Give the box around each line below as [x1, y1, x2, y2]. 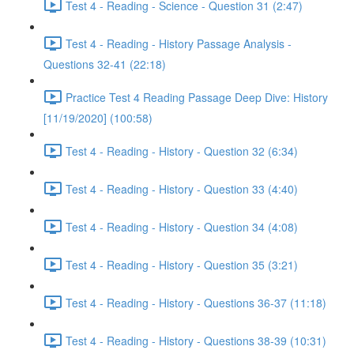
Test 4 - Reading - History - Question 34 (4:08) [66, 218, 298, 235]
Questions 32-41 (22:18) [43, 56, 166, 72]
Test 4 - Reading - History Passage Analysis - [66, 35, 292, 51]
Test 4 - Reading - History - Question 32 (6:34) [66, 142, 298, 159]
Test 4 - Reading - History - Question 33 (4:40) [66, 180, 298, 197]
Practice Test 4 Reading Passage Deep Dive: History [66, 88, 328, 105]
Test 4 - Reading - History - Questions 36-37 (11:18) [66, 294, 326, 311]
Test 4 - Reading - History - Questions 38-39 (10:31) [66, 332, 326, 348]
